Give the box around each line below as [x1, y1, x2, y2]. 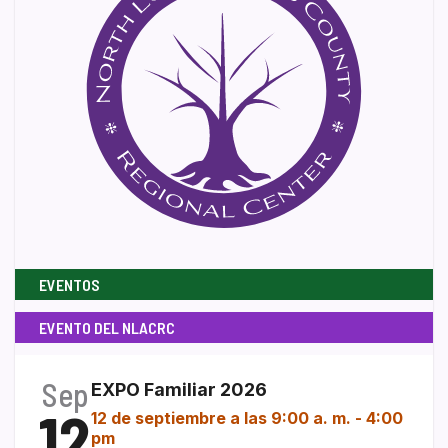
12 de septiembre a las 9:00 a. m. [91, 408, 351, 429]
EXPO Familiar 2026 [91, 379, 267, 401]
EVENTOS [39, 275, 100, 295]
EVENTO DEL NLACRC [39, 318, 175, 338]
